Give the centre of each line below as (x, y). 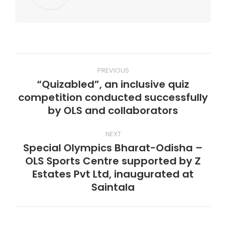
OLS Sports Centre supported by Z (113, 161)
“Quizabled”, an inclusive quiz (113, 84)
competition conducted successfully (113, 97)
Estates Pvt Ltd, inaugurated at (113, 174)
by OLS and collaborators (113, 110)
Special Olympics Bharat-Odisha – (113, 148)
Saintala (113, 187)
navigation (62, 83)
